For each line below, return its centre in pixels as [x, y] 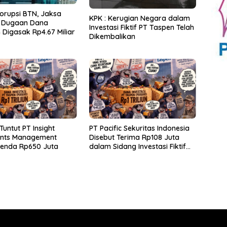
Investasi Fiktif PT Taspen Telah [141, 27]
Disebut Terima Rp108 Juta [134, 138]
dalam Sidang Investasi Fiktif [137, 147]
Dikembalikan [112, 36]
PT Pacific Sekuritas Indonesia [139, 128]
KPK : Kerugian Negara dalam [139, 18]
